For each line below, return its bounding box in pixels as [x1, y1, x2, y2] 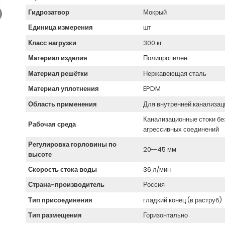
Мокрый [143, 7, 167, 17]
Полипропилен [143, 53, 187, 63]
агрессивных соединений [143, 124, 219, 134]
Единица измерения [28, 23, 93, 33]
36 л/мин [143, 164, 171, 174]
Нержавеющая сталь [143, 68, 206, 78]
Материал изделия [28, 53, 87, 63]
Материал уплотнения [28, 84, 99, 94]
